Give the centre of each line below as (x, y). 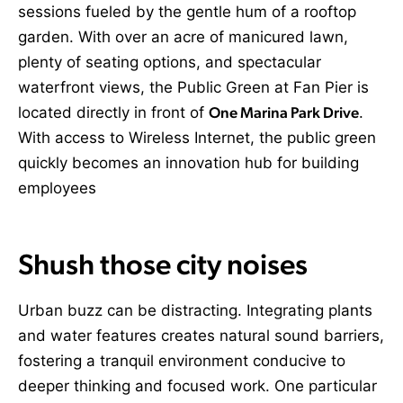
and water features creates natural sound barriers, (201, 336)
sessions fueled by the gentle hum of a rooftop (187, 11)
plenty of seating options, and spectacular (170, 62)
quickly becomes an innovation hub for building (188, 162)
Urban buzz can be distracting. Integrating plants (195, 311)
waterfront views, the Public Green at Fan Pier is (193, 87)
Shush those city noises (163, 264)
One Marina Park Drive (284, 112)
